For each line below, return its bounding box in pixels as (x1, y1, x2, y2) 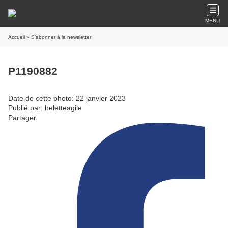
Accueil (8, 34, 25, 40)
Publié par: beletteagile (8, 103, 82, 112)
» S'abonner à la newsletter (25, 34, 91, 40)
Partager (8, 113, 36, 122)
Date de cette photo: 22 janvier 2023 (8, 94, 126, 102)
